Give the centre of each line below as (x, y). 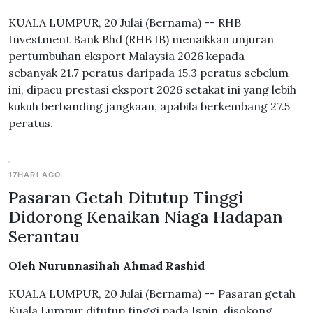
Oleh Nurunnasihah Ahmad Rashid (107, 265)
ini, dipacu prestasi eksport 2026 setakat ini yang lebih (152, 89)
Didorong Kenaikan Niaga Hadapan (146, 217)
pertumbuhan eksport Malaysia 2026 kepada (126, 56)
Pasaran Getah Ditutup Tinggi (126, 197)
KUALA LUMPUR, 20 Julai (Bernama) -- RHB (125, 22)
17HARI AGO (35, 175)
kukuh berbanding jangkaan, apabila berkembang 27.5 (149, 106)
